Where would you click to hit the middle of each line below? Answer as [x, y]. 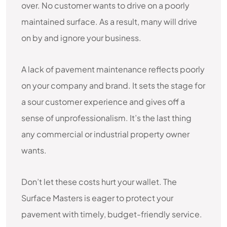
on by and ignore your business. [81, 38]
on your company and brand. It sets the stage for [113, 85]
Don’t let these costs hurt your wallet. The [99, 182]
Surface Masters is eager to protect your [97, 198]
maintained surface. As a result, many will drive [109, 22]
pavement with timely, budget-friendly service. [112, 214]
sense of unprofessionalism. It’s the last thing [106, 118]
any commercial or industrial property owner [105, 134]
